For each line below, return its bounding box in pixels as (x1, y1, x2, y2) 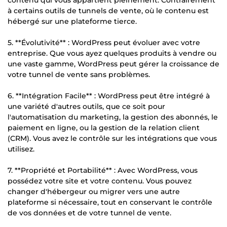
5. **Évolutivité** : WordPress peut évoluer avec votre (8, 37, 200, 47)
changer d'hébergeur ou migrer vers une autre (8, 186, 180, 196)
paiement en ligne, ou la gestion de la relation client (8, 123, 200, 132)
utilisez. (8, 144, 34, 154)
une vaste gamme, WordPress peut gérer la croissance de (8, 59, 219, 68)
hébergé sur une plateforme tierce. (8, 16, 137, 26)
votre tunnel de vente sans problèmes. (8, 69, 150, 79)
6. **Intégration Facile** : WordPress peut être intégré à (8, 91, 210, 100)
